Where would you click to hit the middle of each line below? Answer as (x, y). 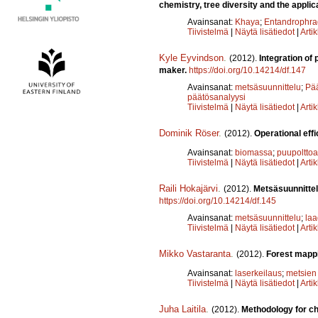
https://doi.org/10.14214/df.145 (218, 201)
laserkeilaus (258, 273)
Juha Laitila (182, 309)
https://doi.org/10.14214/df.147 (247, 70)
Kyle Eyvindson (191, 57)
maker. (174, 70)
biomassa (254, 152)
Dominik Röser (189, 133)
